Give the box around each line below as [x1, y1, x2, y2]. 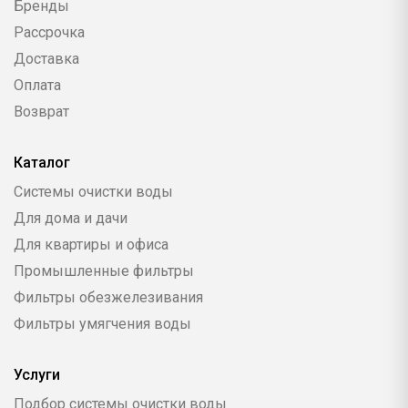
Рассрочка [14, 24, 85, 42]
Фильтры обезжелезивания [14, 289, 203, 307]
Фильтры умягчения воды [14, 315, 191, 333]
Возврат [14, 103, 69, 121]
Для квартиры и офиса [14, 236, 168, 254]
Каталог [14, 154, 70, 172]
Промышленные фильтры [14, 262, 194, 280]
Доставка [14, 50, 79, 68]
